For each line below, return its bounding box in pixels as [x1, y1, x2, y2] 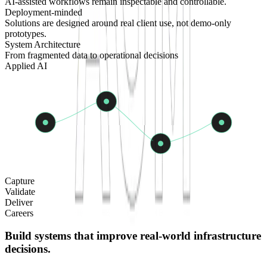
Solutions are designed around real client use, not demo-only [5, 18, 231, 29]
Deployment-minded [5, 7, 82, 18]
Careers [5, 207, 33, 218]
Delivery [214, 137, 229, 143]
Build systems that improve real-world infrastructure [5, 229, 261, 243]
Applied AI [5, 61, 47, 72]
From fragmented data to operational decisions [5, 50, 178, 61]
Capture [5, 175, 35, 186]
